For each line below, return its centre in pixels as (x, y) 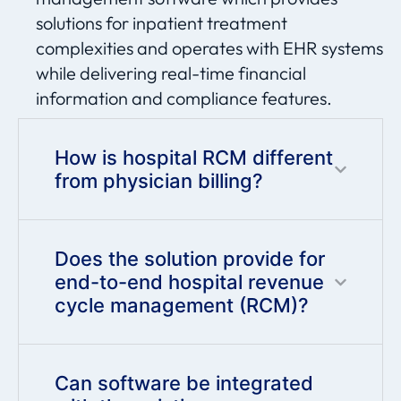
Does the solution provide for (190, 259)
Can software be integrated (184, 384)
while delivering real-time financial (171, 73)
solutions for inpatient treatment (162, 23)
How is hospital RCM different (194, 158)
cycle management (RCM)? (182, 306)
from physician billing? (159, 181)
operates (207, 48)
